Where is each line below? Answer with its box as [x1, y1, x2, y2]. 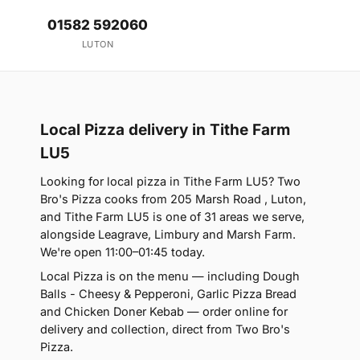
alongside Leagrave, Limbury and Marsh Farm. [40, 227, 296, 241]
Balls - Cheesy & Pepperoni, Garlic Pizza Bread [40, 286, 297, 301]
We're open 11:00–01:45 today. [40, 244, 205, 259]
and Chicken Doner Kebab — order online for [40, 304, 288, 318]
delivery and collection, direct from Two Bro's [40, 321, 290, 336]
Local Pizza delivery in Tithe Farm [40, 120, 290, 139]
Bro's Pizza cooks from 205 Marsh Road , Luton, [40, 191, 306, 206]
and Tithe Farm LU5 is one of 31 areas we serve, [40, 209, 305, 223]
